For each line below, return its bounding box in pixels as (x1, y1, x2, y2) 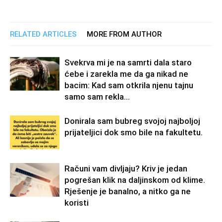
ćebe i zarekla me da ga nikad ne (64, 68, 188, 79)
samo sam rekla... (64, 91, 130, 102)
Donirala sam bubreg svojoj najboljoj (64, 115, 200, 126)
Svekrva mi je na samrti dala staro (64, 57, 192, 67)
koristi (64, 197, 89, 208)
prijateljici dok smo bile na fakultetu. (64, 127, 203, 137)
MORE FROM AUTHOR (87, 29, 162, 39)
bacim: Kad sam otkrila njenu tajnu (64, 80, 193, 90)
